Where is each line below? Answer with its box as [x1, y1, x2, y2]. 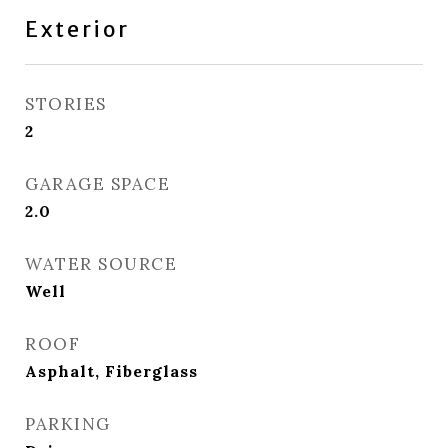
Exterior [25, 16, 130, 43]
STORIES [25, 93, 107, 115]
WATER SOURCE [25, 253, 177, 275]
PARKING [25, 413, 111, 435]
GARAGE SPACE [25, 173, 170, 195]
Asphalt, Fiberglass [25, 361, 198, 381]
